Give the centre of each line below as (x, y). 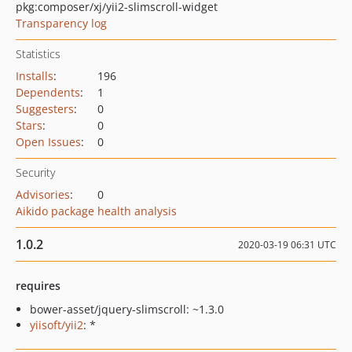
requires (38, 286)
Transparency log (61, 23)
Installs (35, 76)
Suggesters (45, 109)
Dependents (48, 92)
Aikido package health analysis (96, 211)
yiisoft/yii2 (57, 325)
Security (35, 172)
